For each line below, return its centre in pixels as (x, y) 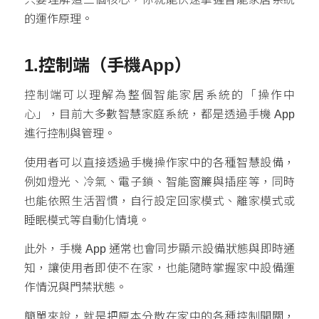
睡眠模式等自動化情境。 (87, 220)
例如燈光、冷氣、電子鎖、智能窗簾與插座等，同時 (159, 182)
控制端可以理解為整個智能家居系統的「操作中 (159, 95)
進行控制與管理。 (69, 134)
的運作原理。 (58, 19)
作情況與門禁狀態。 (75, 288)
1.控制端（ (65, 65)
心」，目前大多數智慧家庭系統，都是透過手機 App (159, 115)
